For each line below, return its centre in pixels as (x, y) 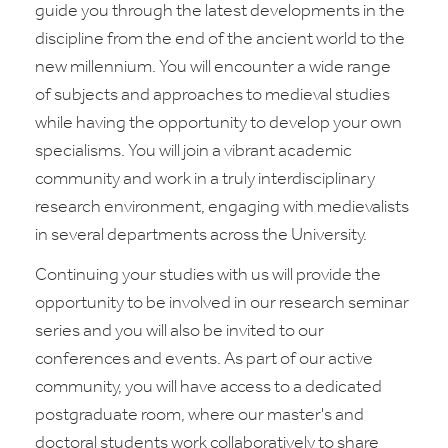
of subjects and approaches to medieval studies (212, 95)
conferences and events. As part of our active (204, 359)
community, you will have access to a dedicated (208, 387)
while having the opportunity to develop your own (218, 123)
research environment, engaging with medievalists (222, 207)
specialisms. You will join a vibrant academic (193, 151)
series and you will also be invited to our (179, 331)
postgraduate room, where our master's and (199, 415)
